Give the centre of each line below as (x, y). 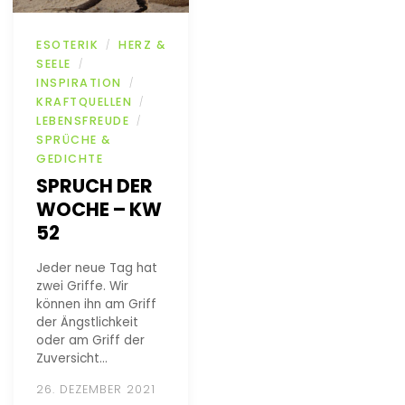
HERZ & (142, 44)
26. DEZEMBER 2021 (96, 389)
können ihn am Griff (96, 304)
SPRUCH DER (94, 185)
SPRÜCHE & (74, 139)
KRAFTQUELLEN (84, 101)
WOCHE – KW (99, 209)
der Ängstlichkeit (87, 322)
